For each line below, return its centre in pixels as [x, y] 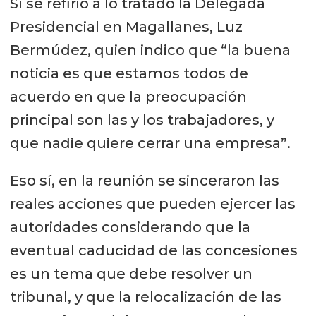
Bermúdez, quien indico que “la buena [150, 50]
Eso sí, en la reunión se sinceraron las [144, 181]
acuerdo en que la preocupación [128, 97]
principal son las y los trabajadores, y [142, 120]
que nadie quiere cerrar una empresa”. [150, 144]
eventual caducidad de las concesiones [153, 251]
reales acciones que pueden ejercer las [152, 204]
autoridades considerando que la [130, 227]
